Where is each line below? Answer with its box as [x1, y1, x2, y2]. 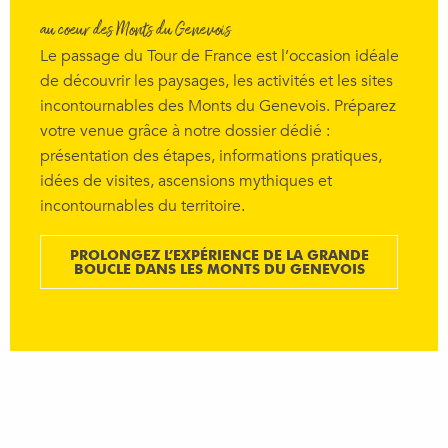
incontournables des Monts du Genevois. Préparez [40, 94, 396, 117]
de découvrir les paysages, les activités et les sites [40, 69, 393, 92]
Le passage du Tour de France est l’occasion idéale [40, 44, 399, 67]
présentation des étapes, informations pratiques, [40, 144, 382, 167]
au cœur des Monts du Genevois [40, 19, 231, 43]
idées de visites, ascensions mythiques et [40, 169, 332, 192]
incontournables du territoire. [40, 194, 245, 217]
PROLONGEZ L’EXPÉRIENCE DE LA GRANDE [69, 245, 369, 263]
